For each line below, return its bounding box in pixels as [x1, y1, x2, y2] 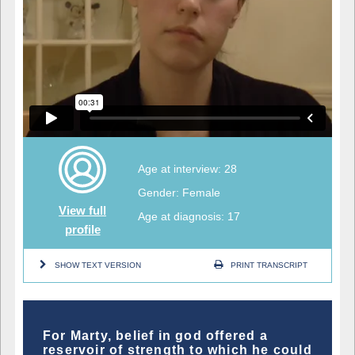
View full [59, 203, 106, 217]
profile [64, 222, 101, 236]
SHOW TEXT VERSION [55, 260, 141, 269]
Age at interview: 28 [138, 162, 237, 175]
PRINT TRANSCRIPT [231, 260, 307, 269]
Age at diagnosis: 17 [138, 209, 240, 223]
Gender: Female [138, 185, 220, 199]
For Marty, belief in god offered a [43, 328, 268, 342]
